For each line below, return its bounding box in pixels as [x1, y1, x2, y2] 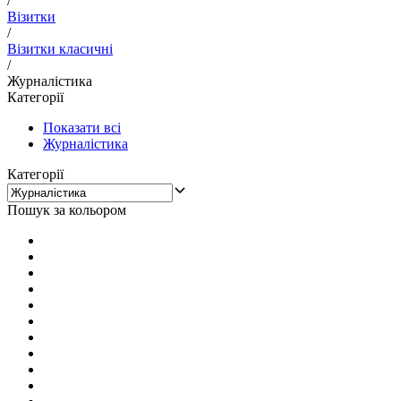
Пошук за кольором [7, 201, 126, 218]
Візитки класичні [7, 40, 113, 56]
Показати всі [43, 119, 121, 135]
